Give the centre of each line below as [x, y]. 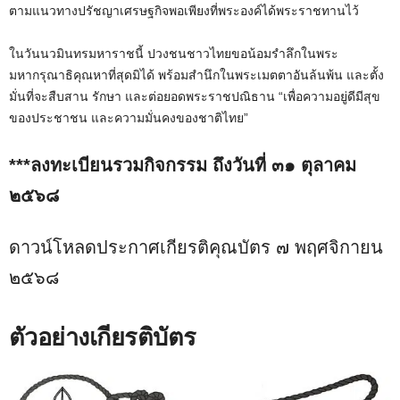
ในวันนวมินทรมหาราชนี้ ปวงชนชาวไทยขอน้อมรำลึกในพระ [174, 53]
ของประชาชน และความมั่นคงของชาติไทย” [129, 117]
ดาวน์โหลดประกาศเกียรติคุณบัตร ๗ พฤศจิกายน [196, 247]
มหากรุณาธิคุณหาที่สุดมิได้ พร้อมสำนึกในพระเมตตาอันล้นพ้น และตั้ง [196, 75]
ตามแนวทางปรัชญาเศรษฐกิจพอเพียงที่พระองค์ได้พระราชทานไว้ [184, 10]
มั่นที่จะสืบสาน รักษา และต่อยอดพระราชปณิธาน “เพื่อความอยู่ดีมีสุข [195, 96]
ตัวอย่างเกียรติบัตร [103, 336]
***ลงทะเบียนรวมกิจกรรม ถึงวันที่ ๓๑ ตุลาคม [183, 165]
